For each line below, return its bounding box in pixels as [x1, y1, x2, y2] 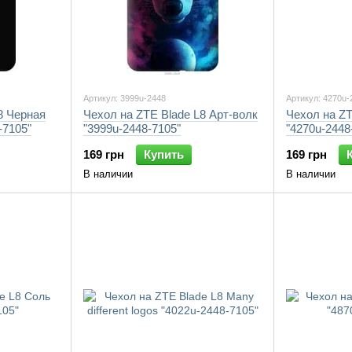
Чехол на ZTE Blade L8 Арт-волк [83, 108, 258, 121]
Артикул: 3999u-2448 [83, 93, 166, 103]
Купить [144, 148, 184, 161]
